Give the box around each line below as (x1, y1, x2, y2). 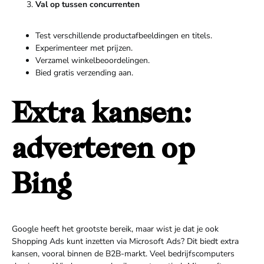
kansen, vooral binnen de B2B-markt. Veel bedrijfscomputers (12, 248, 235, 259)
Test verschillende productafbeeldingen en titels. (35, 30, 212, 41)
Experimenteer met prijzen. (35, 42, 133, 54)
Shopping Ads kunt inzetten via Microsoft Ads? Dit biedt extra (12, 236, 239, 247)
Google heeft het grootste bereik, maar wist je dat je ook (12, 223, 219, 235)
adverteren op (12, 137, 195, 165)
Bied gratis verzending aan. (35, 67, 133, 78)
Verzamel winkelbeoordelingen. (35, 55, 150, 66)
